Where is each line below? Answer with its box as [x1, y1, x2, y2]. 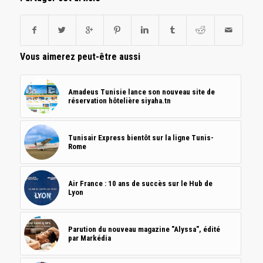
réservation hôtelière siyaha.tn [68, 96, 171, 105]
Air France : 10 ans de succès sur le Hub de [68, 178, 213, 188]
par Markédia [68, 233, 111, 242]
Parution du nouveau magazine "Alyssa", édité [68, 224, 220, 234]
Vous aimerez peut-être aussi [19, 50, 140, 62]
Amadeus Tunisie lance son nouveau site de [68, 87, 215, 96]
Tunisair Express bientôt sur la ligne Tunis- [68, 133, 214, 142]
